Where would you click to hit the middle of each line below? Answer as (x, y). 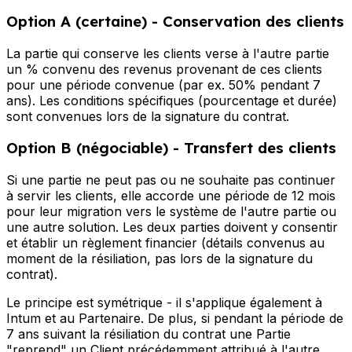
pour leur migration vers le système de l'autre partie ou (171, 211)
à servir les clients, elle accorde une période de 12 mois (171, 195)
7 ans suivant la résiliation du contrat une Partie (148, 334)
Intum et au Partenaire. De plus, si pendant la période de (175, 318)
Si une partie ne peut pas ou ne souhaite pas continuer (171, 180)
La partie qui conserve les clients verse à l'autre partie (168, 53)
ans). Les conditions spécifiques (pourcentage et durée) (172, 100)
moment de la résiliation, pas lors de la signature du (159, 258)
